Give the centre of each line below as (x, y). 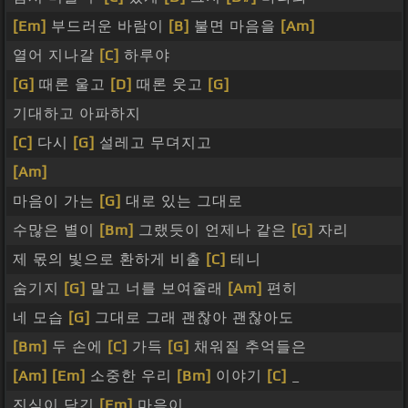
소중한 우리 (131, 376)
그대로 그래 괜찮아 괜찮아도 (192, 318)
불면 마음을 (235, 26)
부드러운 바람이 (107, 26)
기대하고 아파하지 (77, 114)
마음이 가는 (56, 201)
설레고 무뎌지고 (153, 143)
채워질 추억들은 (248, 347)
